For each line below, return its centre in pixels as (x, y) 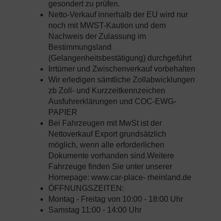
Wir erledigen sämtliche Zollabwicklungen (122, 80)
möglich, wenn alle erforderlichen (106, 145)
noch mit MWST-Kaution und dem (107, 26)
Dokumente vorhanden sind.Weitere (111, 156)
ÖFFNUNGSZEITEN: (86, 188)
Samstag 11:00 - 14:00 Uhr (95, 210)
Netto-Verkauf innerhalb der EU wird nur (118, 15)
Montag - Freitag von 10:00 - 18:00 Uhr (116, 199)
